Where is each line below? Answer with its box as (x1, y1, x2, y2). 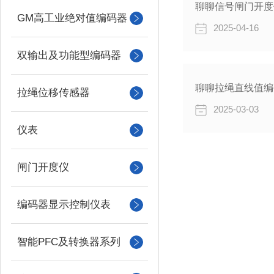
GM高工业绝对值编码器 (17, 12, 127, 24)
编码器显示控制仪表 (17, 199, 111, 210)
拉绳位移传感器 (17, 87, 90, 98)
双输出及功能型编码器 (17, 50, 121, 61)
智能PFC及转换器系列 (17, 236, 120, 248)
